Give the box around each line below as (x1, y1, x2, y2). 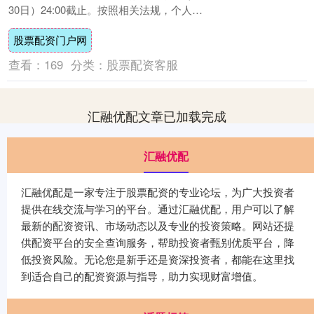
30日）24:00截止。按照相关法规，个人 (8, 1, 192, 17)
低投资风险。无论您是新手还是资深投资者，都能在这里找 (21, 252, 294, 267)
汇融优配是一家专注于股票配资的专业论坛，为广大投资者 (21, 184, 294, 200)
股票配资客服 (106, 56, 178, 74)
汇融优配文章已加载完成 (88, 107, 226, 125)
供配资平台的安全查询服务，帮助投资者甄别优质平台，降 (21, 235, 294, 250)
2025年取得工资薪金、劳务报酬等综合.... (8, 17, 200, 32)
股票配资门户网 (13, 32, 87, 48)
